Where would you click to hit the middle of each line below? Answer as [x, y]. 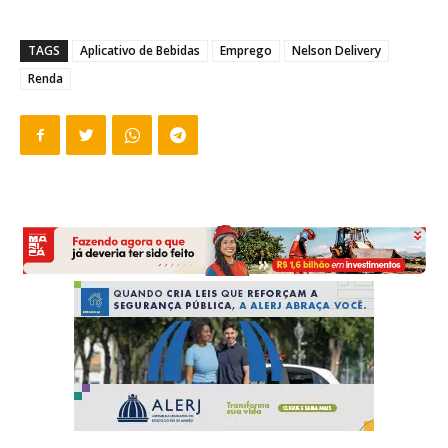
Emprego [246, 51]
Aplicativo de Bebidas [140, 51]
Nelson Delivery [336, 51]
